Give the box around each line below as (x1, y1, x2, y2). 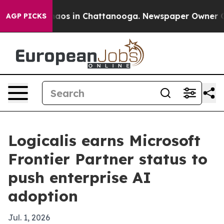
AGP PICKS (6, 11, 46, 20)
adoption (8, 186, 78, 205)
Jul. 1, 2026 (8, 212, 50, 222)
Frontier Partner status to (8, 149, 207, 168)
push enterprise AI (8, 168, 151, 187)
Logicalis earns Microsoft (8, 131, 200, 150)
